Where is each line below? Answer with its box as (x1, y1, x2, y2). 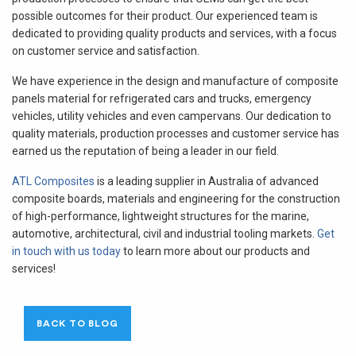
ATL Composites (12, 174, 95, 188)
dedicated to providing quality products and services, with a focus (12, 26, 337, 40)
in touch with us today (12, 244, 121, 257)
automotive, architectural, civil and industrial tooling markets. (12, 226, 317, 240)
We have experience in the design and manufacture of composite (12, 74, 339, 87)
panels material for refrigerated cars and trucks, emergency (12, 91, 311, 105)
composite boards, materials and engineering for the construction (12, 192, 340, 205)
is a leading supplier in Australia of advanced (95, 174, 319, 188)
